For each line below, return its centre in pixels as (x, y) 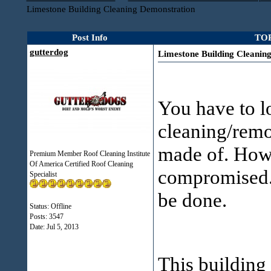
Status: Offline (50, 206)
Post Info (90, 38)
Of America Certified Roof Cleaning (81, 164)
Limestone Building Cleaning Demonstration (111, 9)
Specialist (43, 174)
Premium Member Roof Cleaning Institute (90, 154)
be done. (192, 200)
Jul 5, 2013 (62, 227)
